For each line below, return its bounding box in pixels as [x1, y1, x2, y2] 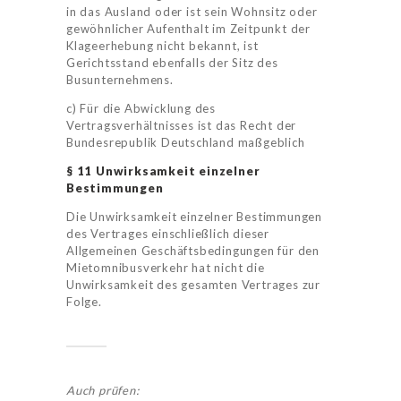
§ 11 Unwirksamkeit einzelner [66, 164, 260, 179]
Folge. [66, 294, 102, 310]
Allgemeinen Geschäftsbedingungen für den [66, 243, 320, 259]
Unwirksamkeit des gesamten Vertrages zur [66, 277, 321, 293]
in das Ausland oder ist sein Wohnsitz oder [66, 4, 318, 20]
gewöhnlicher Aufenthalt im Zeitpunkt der [66, 21, 311, 37]
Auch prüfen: [66, 383, 140, 398]
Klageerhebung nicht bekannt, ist [66, 38, 259, 54]
